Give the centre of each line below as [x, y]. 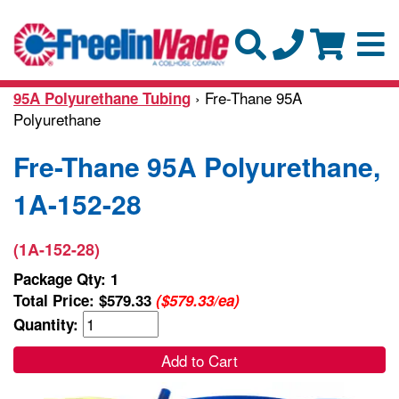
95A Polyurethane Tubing [102, 98]
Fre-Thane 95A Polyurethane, [197, 166]
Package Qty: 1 [66, 278]
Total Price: [56, 300]
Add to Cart [199, 360]
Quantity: [48, 324]
